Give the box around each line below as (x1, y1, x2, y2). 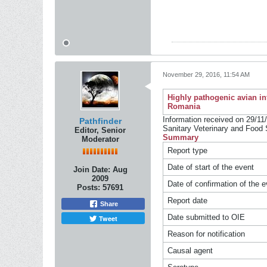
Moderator (81, 135, 119, 144)
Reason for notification (167, 229, 245, 238)
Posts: (77, 183, 100, 192)
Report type (167, 146, 207, 155)
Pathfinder (79, 116, 122, 126)
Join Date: (73, 165, 110, 174)
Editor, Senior (74, 126, 126, 135)
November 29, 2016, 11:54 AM (163, 71, 250, 78)
